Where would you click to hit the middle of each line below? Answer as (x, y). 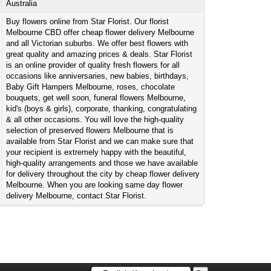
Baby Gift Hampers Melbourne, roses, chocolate (91, 87)
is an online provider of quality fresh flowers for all (93, 65)
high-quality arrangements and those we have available (102, 163)
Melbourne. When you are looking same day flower (95, 185)
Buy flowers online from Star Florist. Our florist (88, 21)
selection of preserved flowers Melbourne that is (90, 130)
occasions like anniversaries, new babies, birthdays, (98, 76)
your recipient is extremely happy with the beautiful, (96, 152)
